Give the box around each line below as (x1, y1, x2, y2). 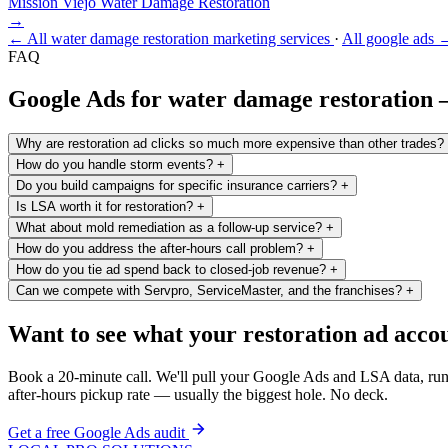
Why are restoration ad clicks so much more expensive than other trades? (16, 135, 444, 151)
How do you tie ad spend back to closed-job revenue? (16, 261, 326, 277)
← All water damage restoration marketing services (8, 29, 334, 47)
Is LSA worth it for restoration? (16, 198, 193, 214)
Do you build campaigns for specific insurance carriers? (16, 177, 337, 193)
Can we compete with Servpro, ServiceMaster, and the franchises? (16, 282, 402, 298)
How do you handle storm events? (16, 156, 213, 172)
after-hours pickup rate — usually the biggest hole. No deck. (8, 385, 388, 403)
